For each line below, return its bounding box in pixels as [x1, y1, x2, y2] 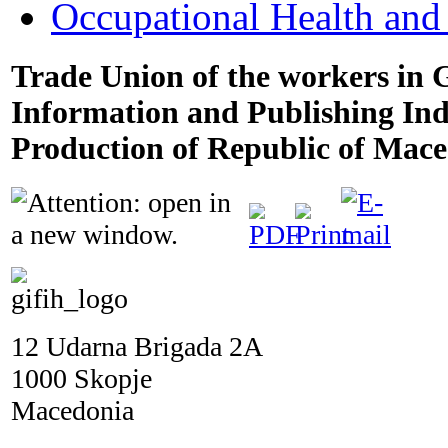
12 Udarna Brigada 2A [11, 330, 263, 362]
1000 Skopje [11, 362, 152, 394]
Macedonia [11, 394, 134, 426]
